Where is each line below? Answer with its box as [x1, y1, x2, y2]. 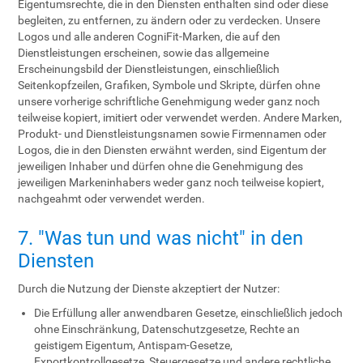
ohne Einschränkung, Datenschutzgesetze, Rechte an [34, 322, 301, 335]
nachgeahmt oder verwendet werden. [18, 192, 206, 205]
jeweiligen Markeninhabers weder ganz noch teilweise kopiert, [18, 176, 325, 189]
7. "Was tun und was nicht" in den [18, 227, 304, 250]
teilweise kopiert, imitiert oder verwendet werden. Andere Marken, [18, 111, 343, 124]
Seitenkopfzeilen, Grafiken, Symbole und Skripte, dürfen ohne [18, 79, 321, 92]
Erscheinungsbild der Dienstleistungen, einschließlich [18, 62, 280, 75]
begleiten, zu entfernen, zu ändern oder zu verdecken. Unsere [18, 14, 321, 27]
